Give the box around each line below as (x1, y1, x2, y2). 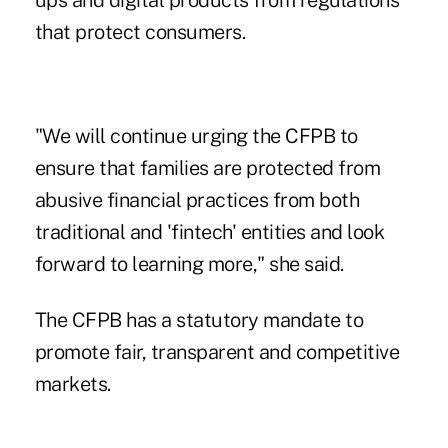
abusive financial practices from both (34, 188, 360, 213)
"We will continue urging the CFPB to (34, 124, 358, 149)
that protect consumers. (34, 20, 246, 45)
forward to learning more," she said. (34, 252, 344, 277)
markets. (34, 372, 111, 397)
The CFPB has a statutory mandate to (34, 308, 364, 333)
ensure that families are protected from (34, 156, 381, 181)
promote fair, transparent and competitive (34, 340, 400, 365)
